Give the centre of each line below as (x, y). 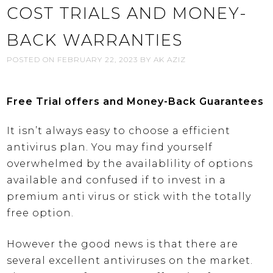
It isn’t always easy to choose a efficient (119, 131)
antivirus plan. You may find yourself (110, 147)
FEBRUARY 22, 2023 (98, 59)
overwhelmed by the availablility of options (130, 164)
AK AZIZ (170, 59)
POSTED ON (32, 59)
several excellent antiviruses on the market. (130, 261)
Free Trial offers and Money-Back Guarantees (136, 101)
